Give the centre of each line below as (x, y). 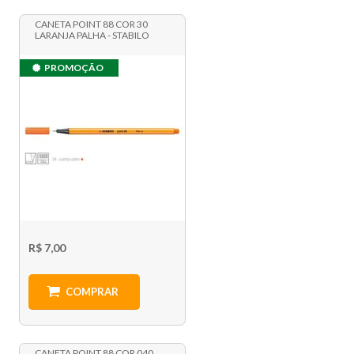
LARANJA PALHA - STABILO (92, 36)
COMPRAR (92, 292)
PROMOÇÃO (74, 68)
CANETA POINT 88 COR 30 (92, 24)
